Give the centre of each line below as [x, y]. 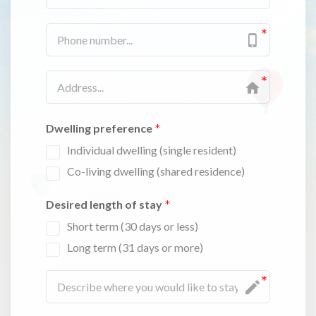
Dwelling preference [99, 128]
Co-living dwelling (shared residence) [156, 171]
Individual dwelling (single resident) [152, 150]
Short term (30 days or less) [133, 226]
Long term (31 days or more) [135, 247]
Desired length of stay [104, 204]
